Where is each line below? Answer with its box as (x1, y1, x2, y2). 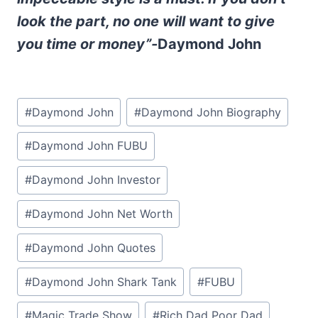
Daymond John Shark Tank (31, 274, 177, 289)
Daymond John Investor (31, 172, 160, 187)
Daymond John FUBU (31, 138, 148, 153)
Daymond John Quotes (31, 240, 155, 255)
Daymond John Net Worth (31, 207, 172, 221)
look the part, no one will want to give (17, 13, 275, 31)
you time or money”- (17, 35, 158, 53)
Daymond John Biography (141, 104, 281, 119)
